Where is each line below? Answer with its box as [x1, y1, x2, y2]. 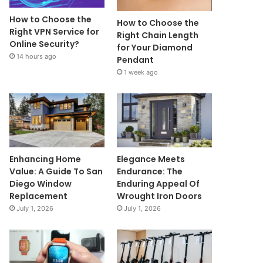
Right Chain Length [116, 29, 198, 42]
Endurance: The [116, 165, 183, 177]
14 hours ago [16, 52, 57, 61]
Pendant [116, 54, 154, 66]
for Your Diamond [116, 42, 193, 54]
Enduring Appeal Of [116, 177, 200, 190]
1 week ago [123, 68, 158, 77]
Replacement [9, 190, 68, 202]
